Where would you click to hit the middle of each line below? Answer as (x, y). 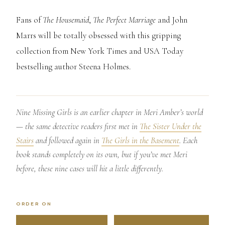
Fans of (29, 20)
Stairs (25, 141)
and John (172, 20)
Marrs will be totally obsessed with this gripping (98, 35)
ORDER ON (34, 204)
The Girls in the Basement (140, 141)
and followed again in (68, 141)
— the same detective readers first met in (78, 127)
